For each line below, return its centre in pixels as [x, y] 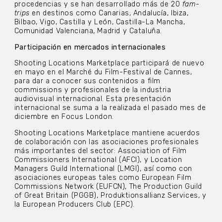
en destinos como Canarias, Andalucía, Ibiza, [109, 13]
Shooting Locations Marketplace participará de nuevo [109, 63]
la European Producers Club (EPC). [76, 204]
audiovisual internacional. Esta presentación [93, 99]
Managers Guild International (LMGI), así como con [103, 168]
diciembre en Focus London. [64, 117]
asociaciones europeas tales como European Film [103, 177]
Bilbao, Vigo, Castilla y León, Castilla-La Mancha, [100, 22]
